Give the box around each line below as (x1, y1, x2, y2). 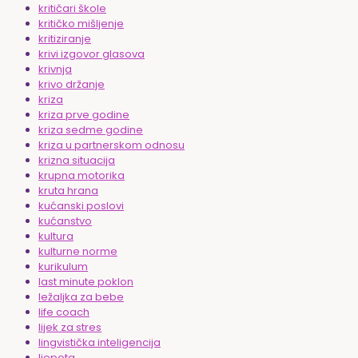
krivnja (38, 62, 72, 78)
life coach (38, 304, 89, 320)
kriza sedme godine (38, 122, 143, 138)
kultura (38, 229, 74, 245)
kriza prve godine (38, 107, 129, 123)
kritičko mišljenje (38, 16, 124, 32)
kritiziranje (38, 31, 91, 47)
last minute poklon (38, 274, 133, 290)
